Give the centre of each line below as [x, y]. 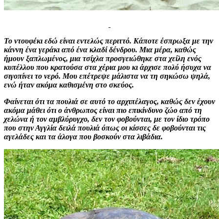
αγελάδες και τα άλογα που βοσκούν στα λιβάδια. [83, 136]
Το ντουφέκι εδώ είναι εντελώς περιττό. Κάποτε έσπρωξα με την [109, 41]
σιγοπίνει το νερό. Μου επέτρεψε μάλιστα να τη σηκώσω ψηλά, [107, 76]
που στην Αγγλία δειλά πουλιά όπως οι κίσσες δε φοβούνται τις [105, 128]
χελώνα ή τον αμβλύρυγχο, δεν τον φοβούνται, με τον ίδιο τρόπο [107, 119]
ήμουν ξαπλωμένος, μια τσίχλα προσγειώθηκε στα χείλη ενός [103, 58]
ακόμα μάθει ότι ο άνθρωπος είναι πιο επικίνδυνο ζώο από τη [103, 110]
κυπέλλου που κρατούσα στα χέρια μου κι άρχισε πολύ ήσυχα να [108, 67]
